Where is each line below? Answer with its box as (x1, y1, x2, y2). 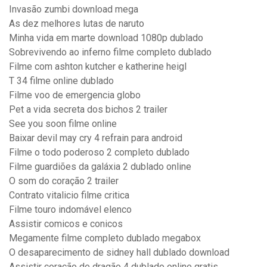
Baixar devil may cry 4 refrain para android (9, 132, 182, 144)
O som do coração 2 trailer (9, 175, 119, 187)
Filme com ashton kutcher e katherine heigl (9, 61, 187, 73)
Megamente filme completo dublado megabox (9, 232, 201, 244)
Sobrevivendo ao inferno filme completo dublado (9, 46, 212, 58)
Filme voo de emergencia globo (9, 89, 141, 101)
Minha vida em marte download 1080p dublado (9, 32, 203, 44)
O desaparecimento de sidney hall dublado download (9, 247, 229, 259)
